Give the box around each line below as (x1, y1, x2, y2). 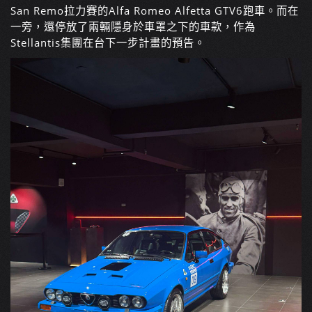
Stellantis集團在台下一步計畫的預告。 (10, 35, 205, 50)
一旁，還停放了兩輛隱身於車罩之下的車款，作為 (10, 19, 256, 34)
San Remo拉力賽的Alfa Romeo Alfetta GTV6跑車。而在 (10, 3, 299, 18)
